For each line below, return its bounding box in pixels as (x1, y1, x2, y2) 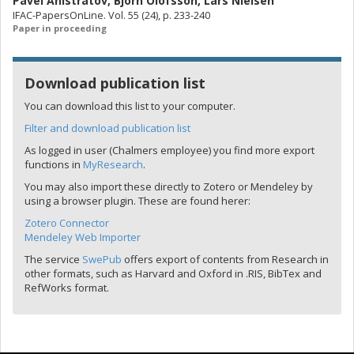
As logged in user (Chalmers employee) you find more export (24, 143, 314, 157)
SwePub (82, 252, 122, 266)
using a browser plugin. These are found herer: (24, 194, 250, 208)
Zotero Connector (24, 216, 109, 230)
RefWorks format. (24, 281, 109, 295)
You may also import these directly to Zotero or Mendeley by (24, 179, 313, 194)
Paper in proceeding (13, 22, 107, 34)
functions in (24, 157, 83, 171)
